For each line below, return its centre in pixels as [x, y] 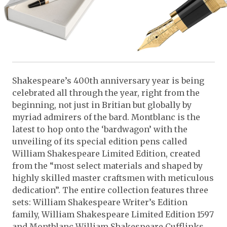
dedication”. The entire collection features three [110, 190]
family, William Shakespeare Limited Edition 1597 [113, 214]
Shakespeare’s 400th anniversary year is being [108, 80]
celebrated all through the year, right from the [106, 92]
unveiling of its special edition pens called [100, 141]
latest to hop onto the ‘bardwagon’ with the [100, 129]
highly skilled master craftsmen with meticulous [113, 178]
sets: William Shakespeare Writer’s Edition [100, 202]
